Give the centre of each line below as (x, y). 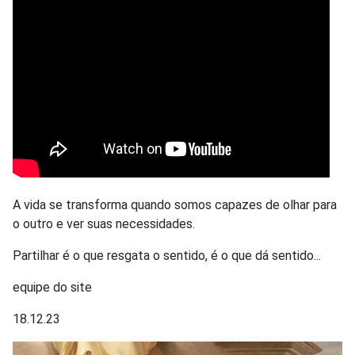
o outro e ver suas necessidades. (104, 223)
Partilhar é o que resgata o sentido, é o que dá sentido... (167, 255)
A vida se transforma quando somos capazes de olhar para (175, 204)
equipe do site (52, 287)
